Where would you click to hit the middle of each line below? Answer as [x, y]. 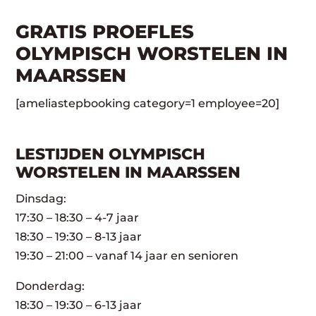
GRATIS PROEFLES [105, 31]
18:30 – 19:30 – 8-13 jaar [79, 236]
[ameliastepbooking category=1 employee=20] [148, 103]
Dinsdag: [41, 198]
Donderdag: [50, 286]
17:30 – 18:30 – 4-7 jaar [78, 217]
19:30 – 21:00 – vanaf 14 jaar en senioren [127, 255]
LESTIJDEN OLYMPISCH [111, 154]
